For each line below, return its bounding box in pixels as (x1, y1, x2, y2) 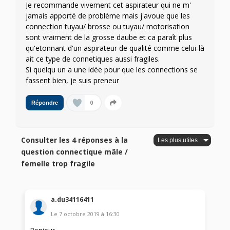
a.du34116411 (51, 195, 94, 204)
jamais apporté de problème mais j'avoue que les (26, 11, 190, 21)
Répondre (31, 100, 58, 106)
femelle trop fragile (21, 159, 95, 169)
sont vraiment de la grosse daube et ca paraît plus (26, 32, 192, 43)
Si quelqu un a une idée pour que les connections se (26, 65, 198, 75)
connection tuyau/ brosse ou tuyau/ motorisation (26, 22, 189, 32)
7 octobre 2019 (59, 209, 100, 218)
